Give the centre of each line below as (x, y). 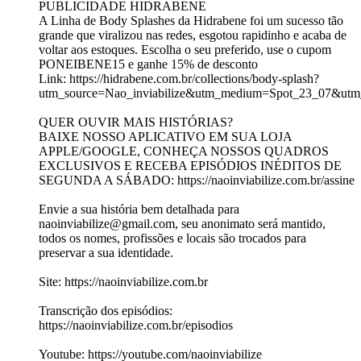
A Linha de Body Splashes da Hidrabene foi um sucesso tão (191, 21)
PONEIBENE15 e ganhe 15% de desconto (148, 64)
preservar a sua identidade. (106, 253)
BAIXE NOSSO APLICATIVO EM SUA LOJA (165, 137)
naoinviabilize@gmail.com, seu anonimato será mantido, (182, 224)
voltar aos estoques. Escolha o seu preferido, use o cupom (185, 50)
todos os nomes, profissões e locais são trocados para (172, 239)
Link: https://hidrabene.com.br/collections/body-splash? (179, 79)
